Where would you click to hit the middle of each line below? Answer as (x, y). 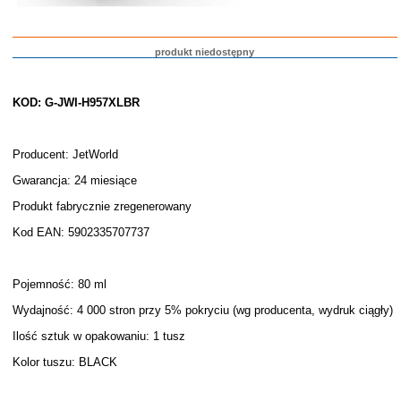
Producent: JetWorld (65, 154)
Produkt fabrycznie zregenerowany (102, 206)
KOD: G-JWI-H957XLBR (76, 102)
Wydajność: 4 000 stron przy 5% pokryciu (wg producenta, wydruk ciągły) (204, 310)
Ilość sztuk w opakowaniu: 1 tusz (98, 336)
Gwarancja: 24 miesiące (74, 180)
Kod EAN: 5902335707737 (81, 232)
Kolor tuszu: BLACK (64, 362)
